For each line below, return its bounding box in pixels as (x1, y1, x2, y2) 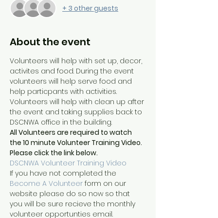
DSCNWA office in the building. (10, 117, 112, 127)
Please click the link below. (10, 148, 99, 158)
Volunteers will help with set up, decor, (10, 56, 144, 66)
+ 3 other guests (62, 3, 118, 13)
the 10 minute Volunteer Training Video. (10, 138, 144, 148)
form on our (83, 179, 128, 189)
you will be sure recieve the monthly (10, 199, 137, 209)
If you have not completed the (10, 168, 118, 179)
